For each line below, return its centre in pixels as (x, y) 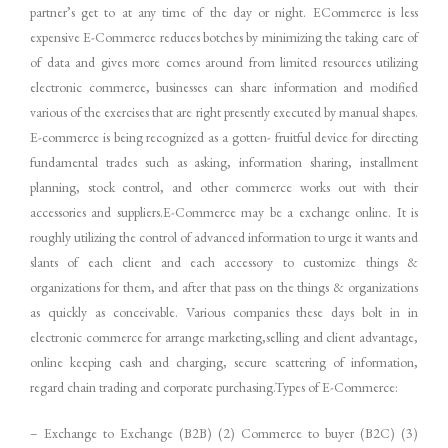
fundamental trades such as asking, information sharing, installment (224, 161)
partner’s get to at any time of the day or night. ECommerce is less (224, 11)
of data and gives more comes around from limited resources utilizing (224, 61)
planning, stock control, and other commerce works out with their (224, 186)
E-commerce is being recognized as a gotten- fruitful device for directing (224, 136)
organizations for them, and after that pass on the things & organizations (224, 286)
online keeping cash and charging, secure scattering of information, (224, 361)
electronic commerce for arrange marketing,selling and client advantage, (224, 336)
